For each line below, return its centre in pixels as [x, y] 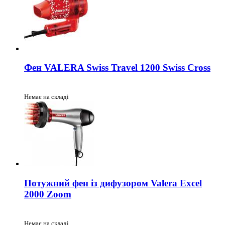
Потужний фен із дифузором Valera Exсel [113, 183]
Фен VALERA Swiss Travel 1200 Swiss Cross [117, 68]
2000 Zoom [48, 194]
